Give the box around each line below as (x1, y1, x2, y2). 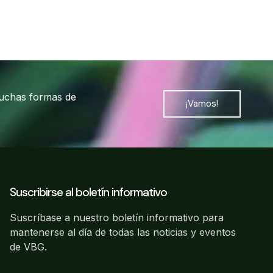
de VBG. (10, 240, 47, 253)
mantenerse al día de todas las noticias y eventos (10, 225, 236, 238)
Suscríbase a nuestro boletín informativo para (10, 211, 224, 224)
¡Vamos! (186, 97, 219, 110)
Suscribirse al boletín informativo (10, 184, 167, 200)
